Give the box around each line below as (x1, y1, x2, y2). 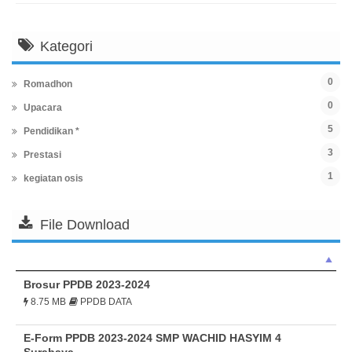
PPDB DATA (78, 296, 132, 307)
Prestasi (21, 149, 61, 160)
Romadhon (21, 79, 72, 90)
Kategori (40, 38, 93, 54)
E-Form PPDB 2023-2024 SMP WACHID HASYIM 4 (24, 332, 281, 344)
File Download (40, 217, 130, 233)
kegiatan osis (21, 173, 83, 184)
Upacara (21, 102, 62, 113)
